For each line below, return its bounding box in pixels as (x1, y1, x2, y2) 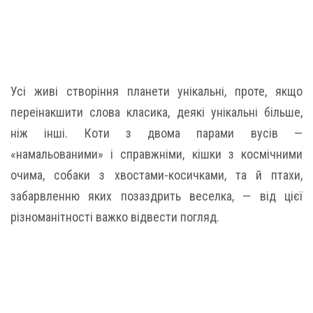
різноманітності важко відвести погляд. (10, 210, 219, 224)
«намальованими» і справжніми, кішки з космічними (10, 147, 303, 161)
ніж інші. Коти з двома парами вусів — (10, 126, 303, 140)
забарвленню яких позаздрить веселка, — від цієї (10, 189, 303, 203)
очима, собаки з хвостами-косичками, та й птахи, (10, 168, 303, 182)
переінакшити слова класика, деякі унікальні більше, (10, 105, 303, 119)
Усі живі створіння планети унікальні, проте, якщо (10, 84, 303, 99)
